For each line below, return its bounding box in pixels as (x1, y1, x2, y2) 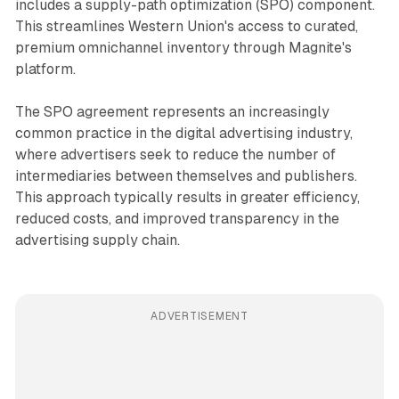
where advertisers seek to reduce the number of (14, 146, 336, 164)
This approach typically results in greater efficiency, (14, 189, 360, 207)
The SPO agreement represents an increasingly (14, 103, 330, 121)
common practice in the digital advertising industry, (14, 125, 353, 142)
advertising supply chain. (14, 232, 180, 249)
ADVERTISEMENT (151, 310, 248, 323)
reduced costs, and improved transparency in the (14, 210, 339, 228)
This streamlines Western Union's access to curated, (14, 18, 358, 36)
